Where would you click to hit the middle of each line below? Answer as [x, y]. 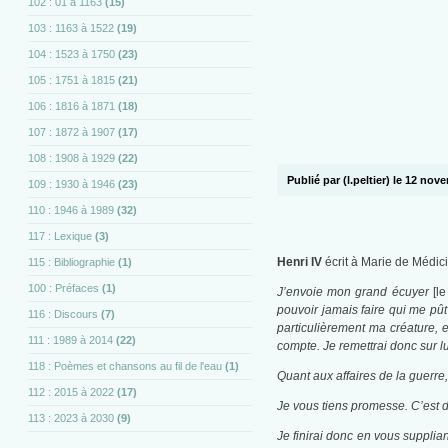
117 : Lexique [60, 236]
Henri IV [299, 262]
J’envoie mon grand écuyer [355, 292]
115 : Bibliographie [72, 262]
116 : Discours [63, 314]
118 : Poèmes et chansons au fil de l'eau [125, 366]
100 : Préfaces [64, 288]
